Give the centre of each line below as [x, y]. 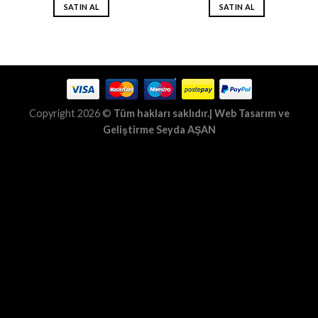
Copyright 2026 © [71, 114]
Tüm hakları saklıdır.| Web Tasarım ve [201, 114]
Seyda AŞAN [186, 130]
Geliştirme [129, 130]
